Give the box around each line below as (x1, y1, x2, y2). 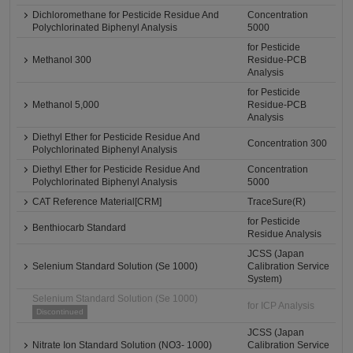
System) (247, 273, 283, 284)
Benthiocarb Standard (32, 222, 127, 233)
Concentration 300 (247, 138, 328, 149)
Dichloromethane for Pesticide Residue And (32, 9, 220, 20)
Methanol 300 (32, 54, 92, 65)
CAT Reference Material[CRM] (32, 196, 162, 207)
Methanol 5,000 (32, 99, 100, 110)
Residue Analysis (247, 229, 322, 240)
